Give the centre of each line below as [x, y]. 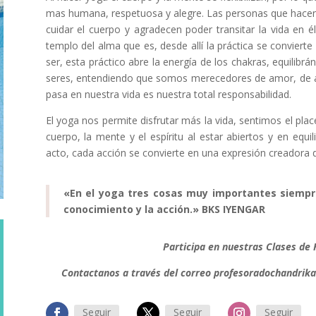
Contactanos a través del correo [136, 272]
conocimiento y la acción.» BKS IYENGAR [164, 209]
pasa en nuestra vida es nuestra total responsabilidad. [168, 94]
